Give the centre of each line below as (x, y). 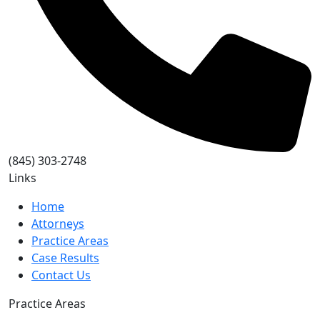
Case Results (65, 258)
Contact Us (61, 275)
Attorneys (58, 224)
